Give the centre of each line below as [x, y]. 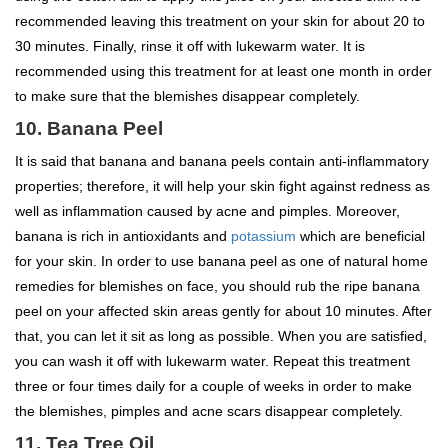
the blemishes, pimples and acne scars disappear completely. [209, 410]
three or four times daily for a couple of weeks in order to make [213, 385]
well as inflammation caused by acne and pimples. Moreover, [207, 210]
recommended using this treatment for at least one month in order [223, 70]
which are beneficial [360, 235]
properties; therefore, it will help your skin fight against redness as [222, 185]
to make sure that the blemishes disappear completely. [187, 95]
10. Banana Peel [89, 128]
